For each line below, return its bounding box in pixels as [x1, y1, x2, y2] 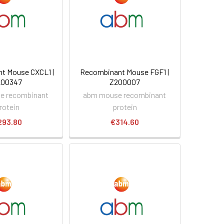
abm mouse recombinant [83, 89, 166, 99]
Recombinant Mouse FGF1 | [80, 66, 169, 76]
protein [112, 101, 137, 111]
